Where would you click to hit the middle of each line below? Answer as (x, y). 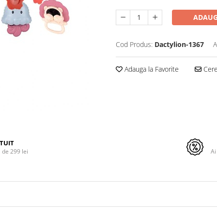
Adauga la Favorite (151, 69)
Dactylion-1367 (179, 45)
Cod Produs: (134, 45)
